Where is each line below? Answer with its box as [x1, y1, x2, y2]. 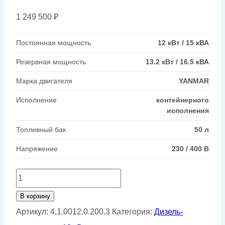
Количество [16, 172, 59, 181]
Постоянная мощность [16, 39, 91, 47]
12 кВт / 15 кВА [158, 39, 209, 47]
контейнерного [156, 96, 209, 104]
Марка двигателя [16, 77, 72, 85]
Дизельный [16, 204, 57, 213]
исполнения [167, 106, 209, 115]
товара [16, 188, 42, 197]
